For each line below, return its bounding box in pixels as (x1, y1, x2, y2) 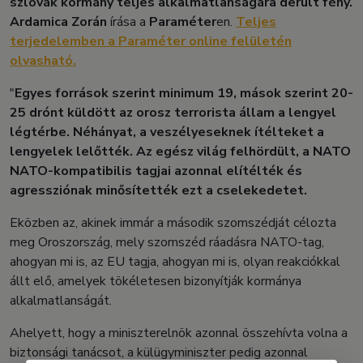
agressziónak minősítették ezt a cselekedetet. (10, 181, 307, 200)
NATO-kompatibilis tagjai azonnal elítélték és (10, 162, 302, 181)
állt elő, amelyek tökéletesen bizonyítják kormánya (10, 272, 301, 291)
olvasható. (10, 52, 76, 70)
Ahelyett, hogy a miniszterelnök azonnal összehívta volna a (10, 324, 348, 343)
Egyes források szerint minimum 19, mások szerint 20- (15, 84, 353, 103)
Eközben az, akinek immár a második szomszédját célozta (10, 214, 336, 233)
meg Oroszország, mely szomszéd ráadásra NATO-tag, (10, 233, 324, 252)
